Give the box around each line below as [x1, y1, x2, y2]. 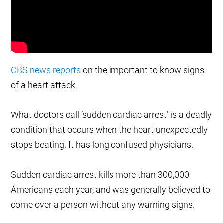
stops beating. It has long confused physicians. [11, 139, 194, 150]
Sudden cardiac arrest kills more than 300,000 [11, 169, 190, 180]
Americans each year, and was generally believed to [11, 184, 211, 195]
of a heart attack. [11, 80, 78, 91]
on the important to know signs [81, 65, 205, 76]
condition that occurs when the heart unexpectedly [11, 124, 208, 135]
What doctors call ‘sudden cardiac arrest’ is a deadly [11, 110, 212, 120]
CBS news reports [11, 65, 81, 76]
